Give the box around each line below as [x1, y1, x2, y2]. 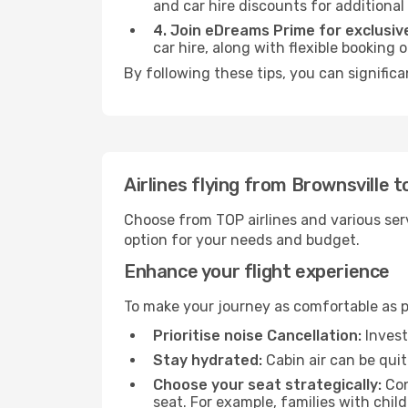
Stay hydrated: [153, 352, 262, 369]
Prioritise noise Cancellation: [153, 327, 362, 344]
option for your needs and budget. [124, 231, 360, 249]
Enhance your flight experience [124, 260, 390, 282]
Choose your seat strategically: [153, 376, 382, 393]
